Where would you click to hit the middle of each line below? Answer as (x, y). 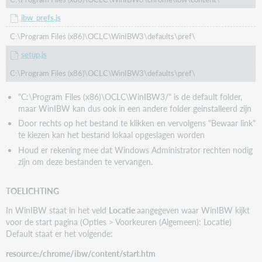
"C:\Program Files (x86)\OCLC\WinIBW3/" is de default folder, (130, 96)
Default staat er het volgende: (60, 234)
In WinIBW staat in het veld (58, 210)
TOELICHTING (33, 190)
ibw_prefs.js (41, 17)
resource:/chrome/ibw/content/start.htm (81, 254)
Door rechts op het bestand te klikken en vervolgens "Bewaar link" (137, 123)
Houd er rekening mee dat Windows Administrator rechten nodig (135, 149)
